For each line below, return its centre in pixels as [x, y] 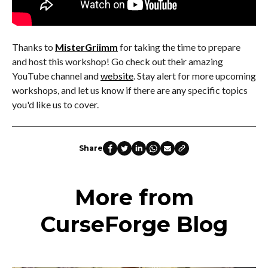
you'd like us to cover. [55, 105]
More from [134, 198]
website [117, 76]
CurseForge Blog [134, 225]
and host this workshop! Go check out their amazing [118, 62]
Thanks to [33, 47]
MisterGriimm [86, 47]
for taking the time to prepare [180, 47]
